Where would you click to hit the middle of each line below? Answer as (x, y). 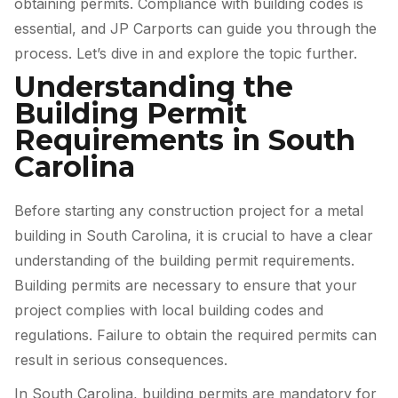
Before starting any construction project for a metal (189, 211)
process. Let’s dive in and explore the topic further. (186, 53)
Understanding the (154, 87)
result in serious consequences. (121, 360)
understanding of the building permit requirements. (184, 261)
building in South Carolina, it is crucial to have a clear (194, 236)
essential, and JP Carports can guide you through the (195, 28)
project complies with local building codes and (169, 310)
